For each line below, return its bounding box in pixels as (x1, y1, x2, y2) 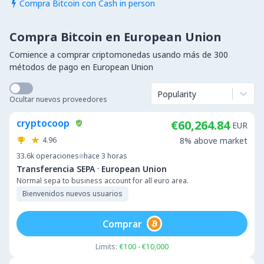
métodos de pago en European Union (9, 61, 153, 72)
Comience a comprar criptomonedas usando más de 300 (9, 49, 228, 60)
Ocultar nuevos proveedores (9, 94, 107, 104)
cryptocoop (16, 117, 70, 130)
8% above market (180, 135, 247, 146)
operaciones (36, 151, 79, 161)
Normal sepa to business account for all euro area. (16, 176, 189, 186)
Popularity (157, 88, 196, 100)
